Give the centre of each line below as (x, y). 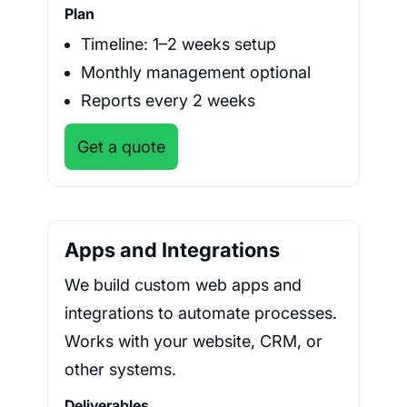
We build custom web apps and (183, 285)
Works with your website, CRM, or (194, 342)
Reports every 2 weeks (168, 101)
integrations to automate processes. (201, 313)
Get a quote (121, 147)
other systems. (120, 370)
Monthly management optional (196, 73)
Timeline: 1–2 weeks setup (179, 45)
